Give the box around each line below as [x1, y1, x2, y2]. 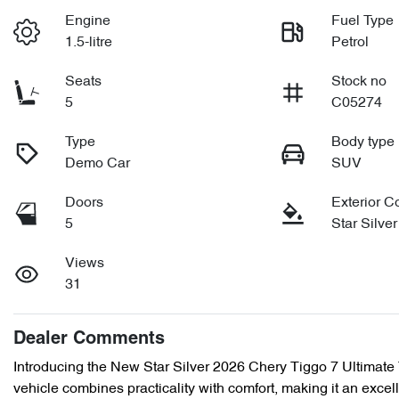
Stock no [331, 75, 387, 89]
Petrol [331, 36, 370, 50]
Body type [331, 135, 395, 150]
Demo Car [65, 157, 131, 171]
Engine [65, 14, 111, 28]
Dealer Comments [13, 331, 165, 347]
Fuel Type [331, 14, 395, 28]
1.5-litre [65, 36, 113, 50]
